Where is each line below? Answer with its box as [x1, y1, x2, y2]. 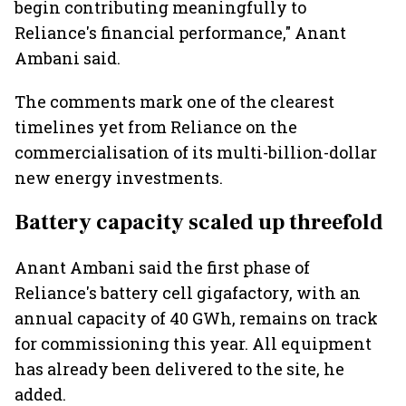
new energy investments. [14, 167, 223, 188]
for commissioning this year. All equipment [14, 333, 372, 354]
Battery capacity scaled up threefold [14, 208, 383, 237]
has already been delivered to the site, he [14, 358, 344, 380]
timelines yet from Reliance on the [14, 116, 297, 138]
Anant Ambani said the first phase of [14, 256, 310, 278]
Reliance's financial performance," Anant [14, 22, 346, 43]
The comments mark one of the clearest [14, 91, 334, 112]
